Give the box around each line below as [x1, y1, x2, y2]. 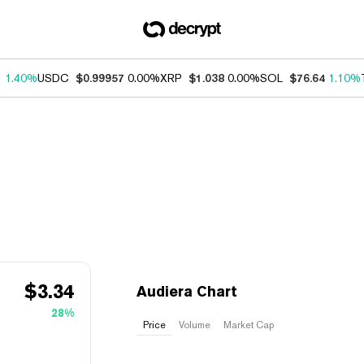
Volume [179, 319, 210, 331]
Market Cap [223, 319, 274, 331]
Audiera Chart [136, 283, 237, 300]
